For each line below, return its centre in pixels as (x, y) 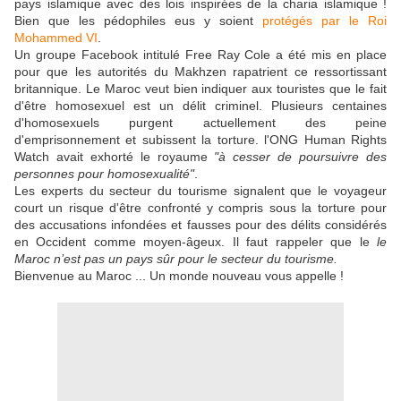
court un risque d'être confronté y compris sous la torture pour (200, 208)
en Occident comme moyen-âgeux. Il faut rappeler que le (196, 242)
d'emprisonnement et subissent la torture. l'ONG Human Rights (200, 140)
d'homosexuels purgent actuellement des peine (200, 123)
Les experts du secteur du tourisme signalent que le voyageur (200, 191)
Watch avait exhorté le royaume (111, 157)
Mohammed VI (56, 38)
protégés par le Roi (324, 21)
